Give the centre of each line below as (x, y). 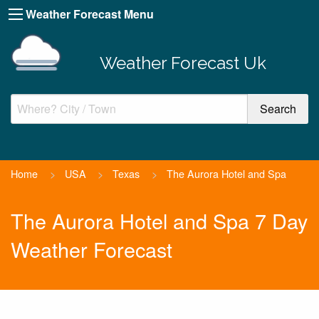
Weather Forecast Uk (183, 63)
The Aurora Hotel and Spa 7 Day (159, 221)
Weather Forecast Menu (90, 14)
